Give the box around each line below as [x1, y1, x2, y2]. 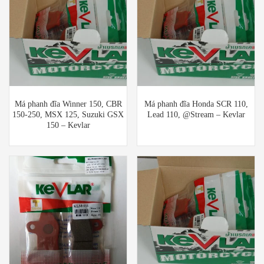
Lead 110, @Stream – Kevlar [147, 110, 245, 119]
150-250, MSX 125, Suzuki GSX [12, 110, 124, 119]
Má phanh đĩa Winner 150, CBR [14, 99, 122, 108]
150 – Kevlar [46, 120, 90, 130]
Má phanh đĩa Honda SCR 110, [144, 99, 248, 108]
